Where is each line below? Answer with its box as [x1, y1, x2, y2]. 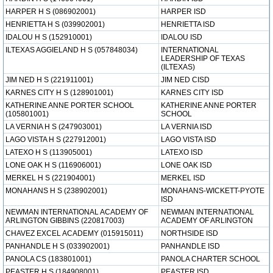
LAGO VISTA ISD [161, 135, 216, 144]
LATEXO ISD [161, 148, 203, 157]
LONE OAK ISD [161, 161, 212, 169]
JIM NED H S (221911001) [5, 76, 93, 84]
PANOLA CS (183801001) [5, 255, 91, 263]
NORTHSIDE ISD [161, 229, 218, 238]
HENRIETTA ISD [161, 20, 215, 29]
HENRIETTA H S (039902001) [5, 20, 105, 29]
